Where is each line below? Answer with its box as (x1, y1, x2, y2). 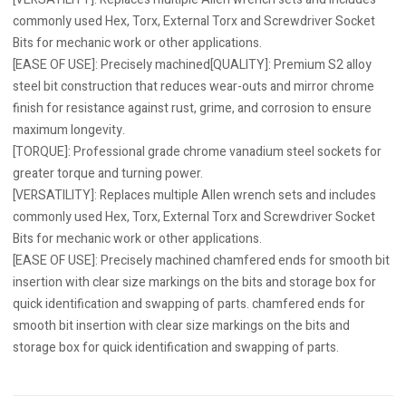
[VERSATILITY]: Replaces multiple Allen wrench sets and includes (13, 186, 376, 205)
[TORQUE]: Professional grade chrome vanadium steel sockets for (13, 142, 382, 161)
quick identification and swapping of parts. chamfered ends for (13, 295, 365, 314)
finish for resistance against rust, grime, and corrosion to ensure (13, 99, 372, 118)
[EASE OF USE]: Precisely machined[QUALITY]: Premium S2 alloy (13, 55, 372, 74)
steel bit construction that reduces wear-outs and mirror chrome (13, 77, 374, 96)
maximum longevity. (13, 121, 125, 140)
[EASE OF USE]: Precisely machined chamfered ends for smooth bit (13, 251, 390, 270)
